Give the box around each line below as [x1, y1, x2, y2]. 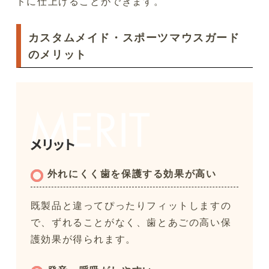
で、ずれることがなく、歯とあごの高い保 [30, 216, 232, 229]
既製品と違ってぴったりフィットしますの [30, 199, 232, 213]
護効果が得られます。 [30, 232, 136, 246]
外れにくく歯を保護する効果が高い [47, 167, 217, 181]
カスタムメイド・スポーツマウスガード [28, 30, 240, 45]
